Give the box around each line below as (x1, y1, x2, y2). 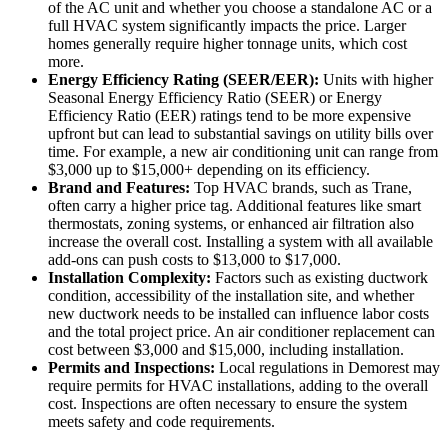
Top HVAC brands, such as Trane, (190, 178, 412, 196)
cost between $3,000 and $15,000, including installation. (48, 340, 404, 358)
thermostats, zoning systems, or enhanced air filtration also (48, 214, 414, 232)
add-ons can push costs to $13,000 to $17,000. (48, 250, 341, 268)
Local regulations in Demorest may (215, 358, 440, 376)
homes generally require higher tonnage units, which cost (48, 34, 407, 52)
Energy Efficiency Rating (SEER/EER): (48, 70, 319, 88)
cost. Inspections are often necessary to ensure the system (48, 394, 407, 412)
